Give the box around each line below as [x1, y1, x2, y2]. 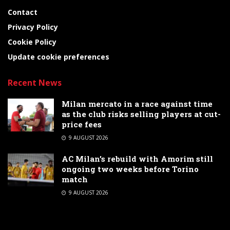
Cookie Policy [8, 37, 56, 47]
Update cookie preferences [8, 52, 109, 62]
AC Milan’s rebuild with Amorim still [62, 154, 213, 164]
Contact [8, 7, 37, 17]
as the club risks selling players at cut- [62, 109, 221, 119]
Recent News [8, 77, 62, 88]
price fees [62, 119, 102, 129]
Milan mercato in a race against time [62, 99, 213, 109]
